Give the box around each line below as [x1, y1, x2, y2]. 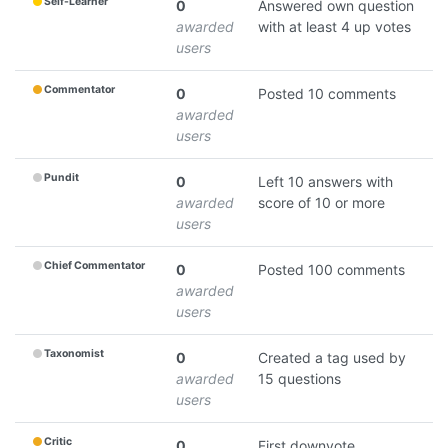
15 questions [258, 369, 341, 387]
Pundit [44, 171, 80, 185]
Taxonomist [44, 347, 105, 361]
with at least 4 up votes [258, 17, 411, 35]
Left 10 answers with [258, 172, 393, 190]
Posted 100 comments [258, 260, 405, 278]
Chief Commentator [44, 259, 146, 273]
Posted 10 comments [258, 84, 396, 102]
